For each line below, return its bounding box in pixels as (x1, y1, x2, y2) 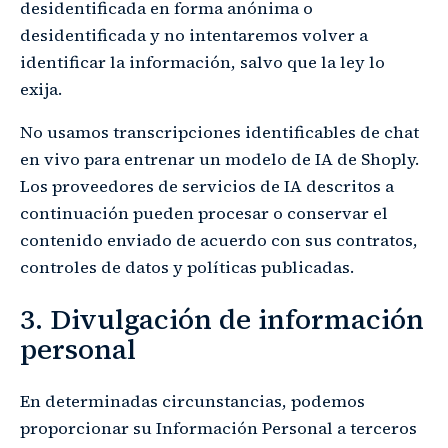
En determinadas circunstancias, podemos (20, 389, 365, 413)
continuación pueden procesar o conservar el (20, 202, 388, 226)
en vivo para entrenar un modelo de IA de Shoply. (20, 148, 419, 172)
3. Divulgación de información (20, 300, 424, 339)
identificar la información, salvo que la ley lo (20, 51, 385, 75)
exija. (20, 78, 62, 102)
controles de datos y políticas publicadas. (20, 256, 354, 280)
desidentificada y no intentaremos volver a (20, 24, 368, 48)
